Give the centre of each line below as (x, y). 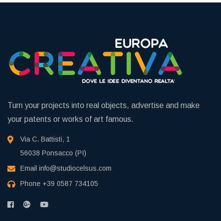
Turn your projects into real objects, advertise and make (104, 105)
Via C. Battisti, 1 (45, 139)
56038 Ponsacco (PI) (53, 153)
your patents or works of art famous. (71, 119)
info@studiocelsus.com (75, 168)
